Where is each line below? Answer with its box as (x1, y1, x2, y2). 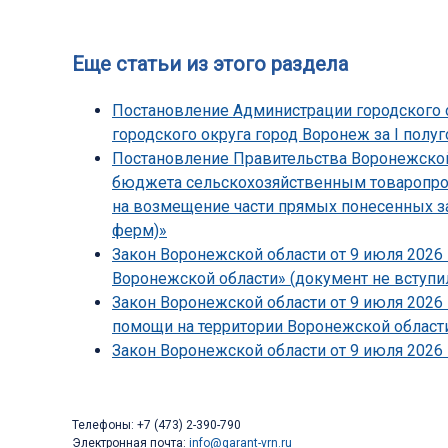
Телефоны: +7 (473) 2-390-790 (72, 418, 241, 433)
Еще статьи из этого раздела (72, 52, 348, 77)
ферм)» (112, 221, 167, 241)
